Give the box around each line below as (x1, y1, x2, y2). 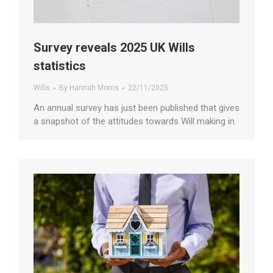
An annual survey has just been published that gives (34, 102, 239, 114)
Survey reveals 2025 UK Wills (34, 40, 195, 55)
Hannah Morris (69, 83, 119, 93)
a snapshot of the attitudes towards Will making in (34, 116, 235, 127)
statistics (34, 58, 86, 74)
